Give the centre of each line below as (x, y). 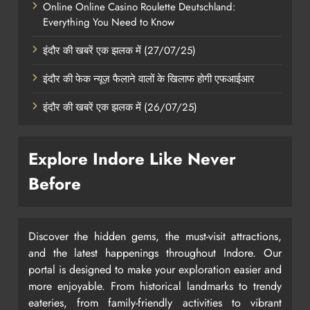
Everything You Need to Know (108, 22)
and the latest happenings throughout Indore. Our (155, 253)
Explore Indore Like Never (132, 159)
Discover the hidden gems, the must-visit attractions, (155, 237)
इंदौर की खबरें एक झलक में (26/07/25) (120, 108)
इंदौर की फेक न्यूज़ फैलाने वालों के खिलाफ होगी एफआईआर (148, 79)
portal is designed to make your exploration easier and (155, 270)
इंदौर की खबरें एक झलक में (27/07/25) (119, 51)
